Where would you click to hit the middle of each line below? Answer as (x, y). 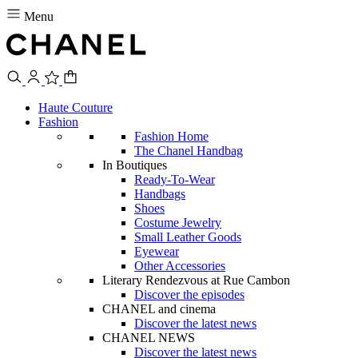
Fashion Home (171, 136)
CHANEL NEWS (149, 338)
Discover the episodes (189, 294)
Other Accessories (180, 266)
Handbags (160, 194)
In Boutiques (135, 165)
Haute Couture (76, 107)
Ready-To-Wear (175, 179)
